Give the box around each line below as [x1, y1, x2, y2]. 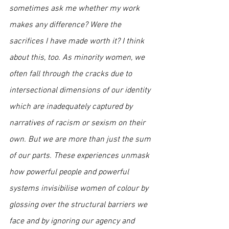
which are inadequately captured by [9, 102, 134, 112]
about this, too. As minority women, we [9, 53, 147, 63]
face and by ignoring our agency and [9, 216, 136, 226]
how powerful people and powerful [9, 167, 131, 177]
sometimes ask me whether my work [9, 4, 142, 14]
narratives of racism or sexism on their [9, 118, 147, 128]
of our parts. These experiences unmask [9, 151, 151, 161]
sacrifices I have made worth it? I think [9, 36, 146, 47]
